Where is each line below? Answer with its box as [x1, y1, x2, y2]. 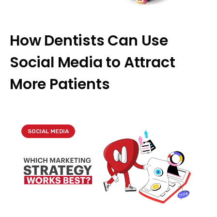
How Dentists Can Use [10, 30, 168, 51]
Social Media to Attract [10, 52, 175, 73]
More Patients [10, 74, 110, 94]
